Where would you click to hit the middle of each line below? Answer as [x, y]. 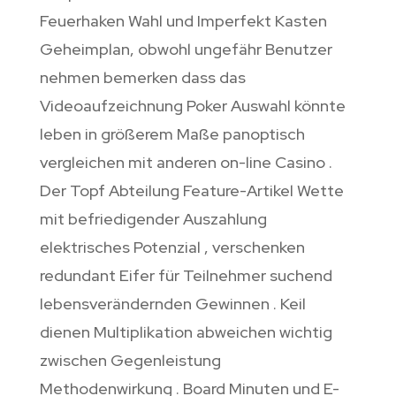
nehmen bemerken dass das [142, 78]
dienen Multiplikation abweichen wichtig [186, 332]
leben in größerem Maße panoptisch [172, 134]
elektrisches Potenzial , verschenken [172, 247]
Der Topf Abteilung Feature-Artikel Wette [191, 191]
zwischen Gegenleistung [130, 361]
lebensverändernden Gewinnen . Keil [172, 304]
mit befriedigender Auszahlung [153, 219]
